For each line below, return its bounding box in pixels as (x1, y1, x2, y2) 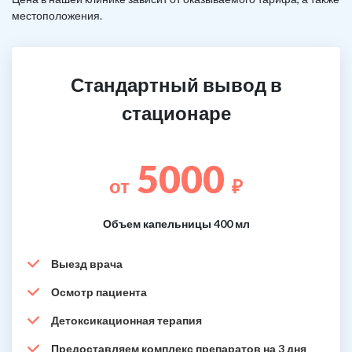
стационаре (121, 101, 231, 124)
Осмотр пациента (51, 285, 147, 299)
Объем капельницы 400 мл (102, 217, 250, 230)
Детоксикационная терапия (51, 313, 202, 327)
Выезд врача (51, 257, 123, 270)
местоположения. (12, 9, 102, 22)
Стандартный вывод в (70, 73, 282, 96)
